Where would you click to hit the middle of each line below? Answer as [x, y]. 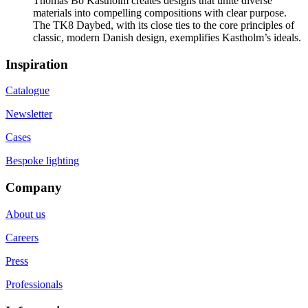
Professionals [34, 284]
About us [25, 214]
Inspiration [37, 64]
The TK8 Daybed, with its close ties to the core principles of [164, 25]
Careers [22, 237]
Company [34, 188]
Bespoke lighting [42, 161]
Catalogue [27, 91]
